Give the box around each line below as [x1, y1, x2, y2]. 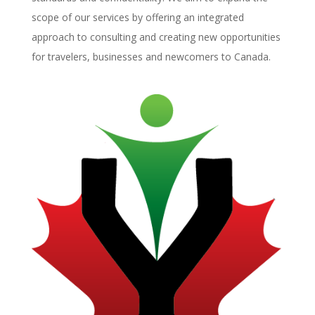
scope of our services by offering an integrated [31, 11, 244, 25]
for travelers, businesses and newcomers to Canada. [31, 50, 271, 64]
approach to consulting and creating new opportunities [31, 30, 281, 44]
